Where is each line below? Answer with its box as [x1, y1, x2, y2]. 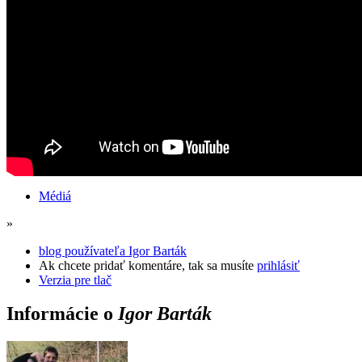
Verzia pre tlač [39, 272, 112, 287]
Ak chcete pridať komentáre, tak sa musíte [39, 258, 257, 272]
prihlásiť [257, 258, 300, 272]
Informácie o [6, 303, 118, 325]
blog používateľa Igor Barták [39, 243, 187, 258]
